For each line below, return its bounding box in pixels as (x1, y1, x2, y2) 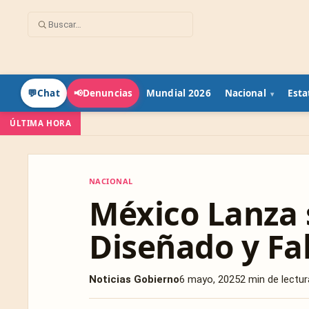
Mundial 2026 (146, 86, 211, 99)
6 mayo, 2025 (179, 273, 240, 286)
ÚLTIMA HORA (10, 118, 72, 128)
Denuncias (82, 87, 133, 99)
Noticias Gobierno (89, 273, 179, 286)
